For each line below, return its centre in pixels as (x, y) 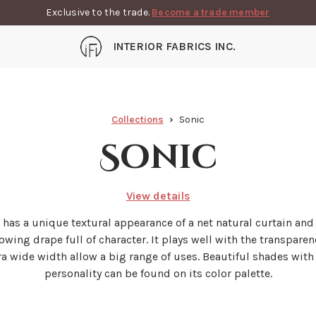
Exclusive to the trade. (99, 12)
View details (158, 196)
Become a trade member (211, 12)
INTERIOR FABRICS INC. (174, 46)
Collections (138, 120)
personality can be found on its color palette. (158, 273)
